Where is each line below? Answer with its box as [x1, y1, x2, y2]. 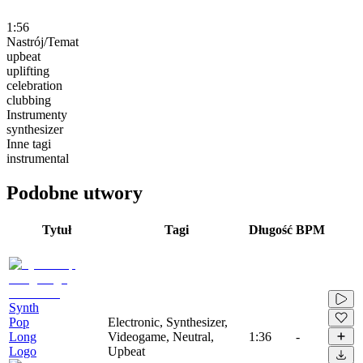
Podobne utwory [6, 181, 143, 203]
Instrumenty [6, 107, 67, 122]
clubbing [6, 92, 51, 107]
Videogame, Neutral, [108, 329, 214, 344]
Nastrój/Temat [6, 34, 79, 49]
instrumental [6, 151, 69, 165]
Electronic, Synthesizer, [108, 314, 228, 329]
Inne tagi [6, 136, 51, 151]
